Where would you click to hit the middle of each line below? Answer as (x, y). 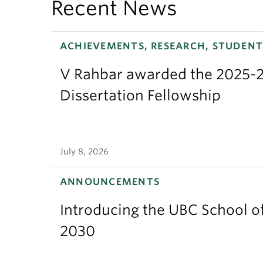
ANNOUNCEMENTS (110, 181)
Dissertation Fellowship (140, 95)
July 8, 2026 (84, 151)
